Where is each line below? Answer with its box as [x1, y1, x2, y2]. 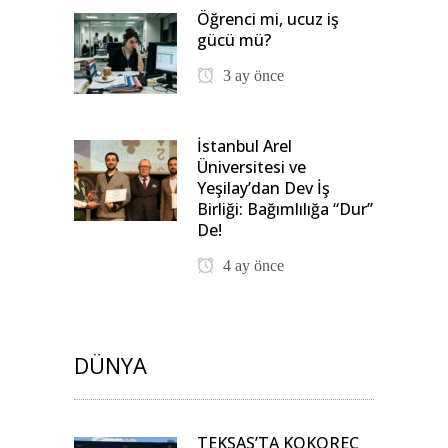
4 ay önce [219, 256, 284, 274]
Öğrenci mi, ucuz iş [197, 7, 339, 30]
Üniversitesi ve [197, 155, 306, 178]
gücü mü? [197, 28, 271, 51]
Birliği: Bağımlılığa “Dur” [197, 197, 373, 220]
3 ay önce [219, 66, 284, 84]
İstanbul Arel [197, 134, 292, 157]
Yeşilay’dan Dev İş [197, 176, 330, 199]
